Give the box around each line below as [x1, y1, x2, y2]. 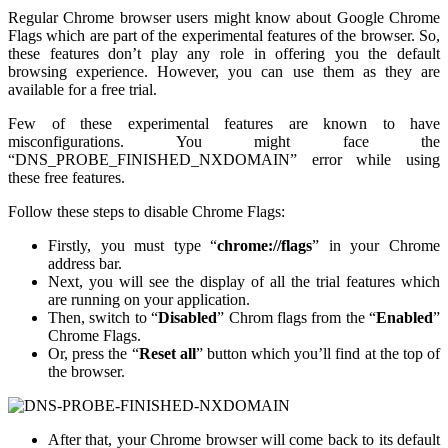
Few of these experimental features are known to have [8, 114, 440, 132]
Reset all [138, 344, 196, 362]
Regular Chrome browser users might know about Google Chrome [8, 8, 440, 26]
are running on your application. [48, 290, 250, 308]
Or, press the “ [48, 344, 139, 362]
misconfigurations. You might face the [8, 132, 440, 150]
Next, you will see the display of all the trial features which [48, 272, 440, 290]
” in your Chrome [312, 236, 441, 254]
